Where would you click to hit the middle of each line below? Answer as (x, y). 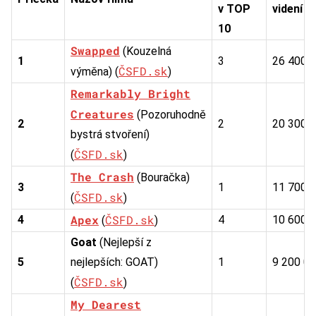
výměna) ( (95, 71)
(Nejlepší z (124, 242)
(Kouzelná (146, 51)
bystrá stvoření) (110, 134)
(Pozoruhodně (170, 114)
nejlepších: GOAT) (114, 262)
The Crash (102, 176)
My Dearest (106, 304)
